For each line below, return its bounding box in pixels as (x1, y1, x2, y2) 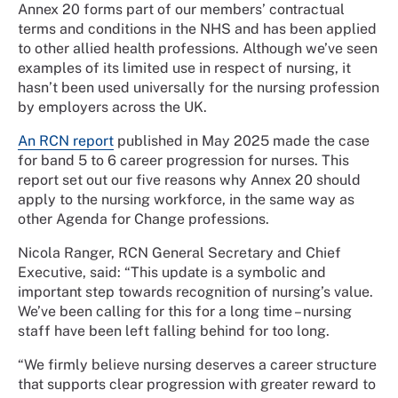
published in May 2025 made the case (114, 131, 370, 149)
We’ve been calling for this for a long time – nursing (18, 302, 352, 320)
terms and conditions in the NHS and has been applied (18, 20, 377, 37)
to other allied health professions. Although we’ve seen (18, 39, 378, 57)
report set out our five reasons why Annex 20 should (18, 171, 361, 188)
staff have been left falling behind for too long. (18, 322, 330, 339)
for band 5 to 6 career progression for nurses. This (18, 151, 349, 169)
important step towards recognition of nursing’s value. (18, 283, 373, 300)
